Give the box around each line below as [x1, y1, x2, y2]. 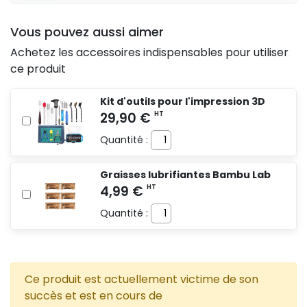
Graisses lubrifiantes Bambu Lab [100, 167, 271, 182]
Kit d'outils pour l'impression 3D [100, 94, 265, 108]
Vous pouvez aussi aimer [10, 23, 164, 40]
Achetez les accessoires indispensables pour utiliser [10, 44, 288, 60]
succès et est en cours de [25, 287, 162, 304]
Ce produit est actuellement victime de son [25, 271, 258, 287]
